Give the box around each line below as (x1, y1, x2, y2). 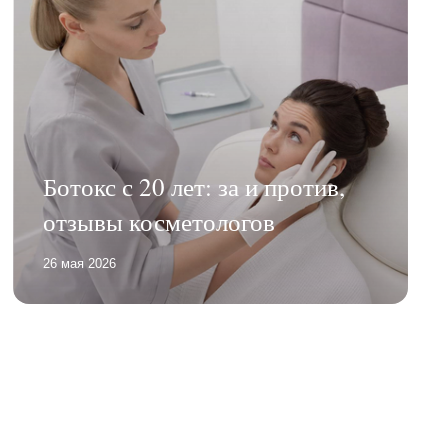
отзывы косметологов (43, 204, 276, 238)
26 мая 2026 (43, 255, 117, 271)
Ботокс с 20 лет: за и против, (43, 169, 346, 203)
